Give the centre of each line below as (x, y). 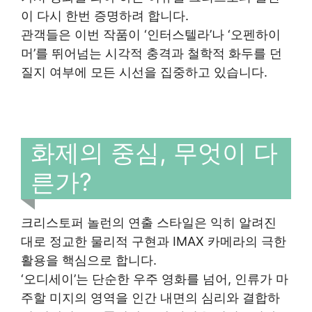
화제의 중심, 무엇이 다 (154, 153)
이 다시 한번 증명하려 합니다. (105, 16)
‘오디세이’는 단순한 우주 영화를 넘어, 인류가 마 (155, 279)
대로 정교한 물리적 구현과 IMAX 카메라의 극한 (154, 241)
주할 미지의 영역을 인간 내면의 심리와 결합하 (150, 297)
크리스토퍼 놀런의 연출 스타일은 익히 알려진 (149, 222)
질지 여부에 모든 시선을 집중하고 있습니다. (144, 72)
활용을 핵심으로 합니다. (89, 260)
